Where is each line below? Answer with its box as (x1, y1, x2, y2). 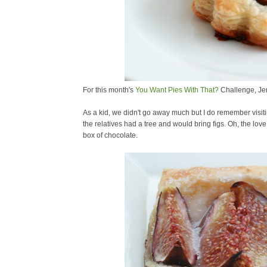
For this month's (83, 86, 135, 94)
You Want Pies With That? (135, 86, 219, 94)
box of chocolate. (83, 131, 138, 139)
